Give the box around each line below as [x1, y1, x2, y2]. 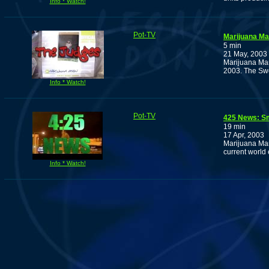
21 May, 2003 [223, 50, 267, 59]
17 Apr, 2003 [223, 131, 264, 140]
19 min [223, 122, 246, 131]
